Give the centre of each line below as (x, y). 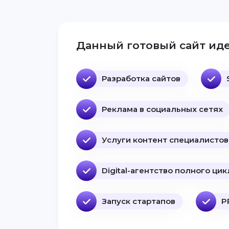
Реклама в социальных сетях (162, 109)
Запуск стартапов (139, 201)
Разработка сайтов (141, 78)
